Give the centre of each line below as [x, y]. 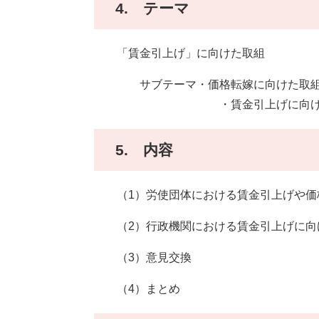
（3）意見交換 [143, 258]
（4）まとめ [137, 289]
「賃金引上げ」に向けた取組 [179, 53]
